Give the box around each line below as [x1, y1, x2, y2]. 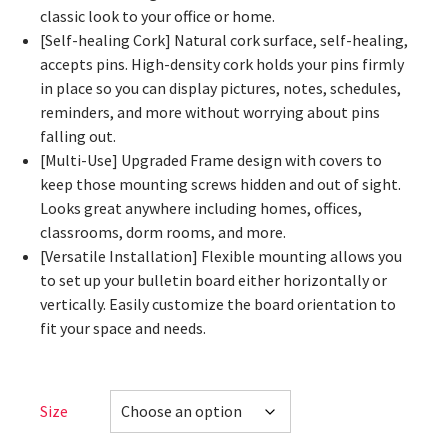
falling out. [40, 126, 116, 148]
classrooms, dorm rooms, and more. [40, 222, 286, 244]
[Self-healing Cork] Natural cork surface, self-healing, [40, 30, 408, 52]
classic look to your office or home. [40, 6, 275, 28]
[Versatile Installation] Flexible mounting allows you [40, 246, 402, 268]
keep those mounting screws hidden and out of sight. [40, 174, 401, 196]
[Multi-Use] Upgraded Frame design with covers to [40, 150, 382, 172]
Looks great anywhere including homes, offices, [40, 198, 362, 220]
